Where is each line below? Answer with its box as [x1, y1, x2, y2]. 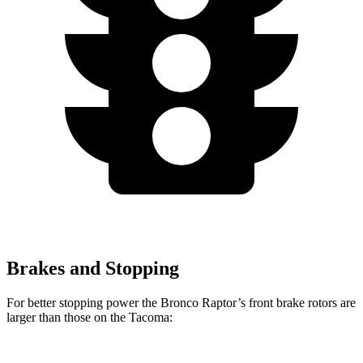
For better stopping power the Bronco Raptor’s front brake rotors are [6, 295, 356, 310]
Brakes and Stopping [6, 257, 179, 279]
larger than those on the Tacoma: [6, 310, 173, 324]
